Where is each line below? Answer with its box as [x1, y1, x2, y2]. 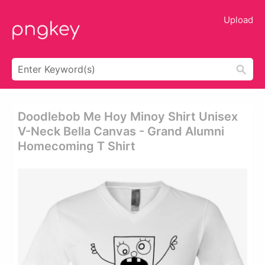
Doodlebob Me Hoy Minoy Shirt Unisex [18, 109, 238, 124]
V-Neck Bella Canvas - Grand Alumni [18, 124, 224, 138]
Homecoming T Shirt [18, 139, 135, 153]
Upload [224, 14, 253, 25]
